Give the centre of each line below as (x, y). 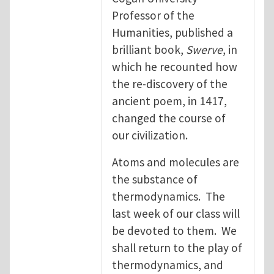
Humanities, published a (172, 32)
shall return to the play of (177, 247)
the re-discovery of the (170, 83)
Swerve (204, 49)
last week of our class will (176, 213)
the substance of (155, 179)
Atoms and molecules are (176, 162)
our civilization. (154, 135)
